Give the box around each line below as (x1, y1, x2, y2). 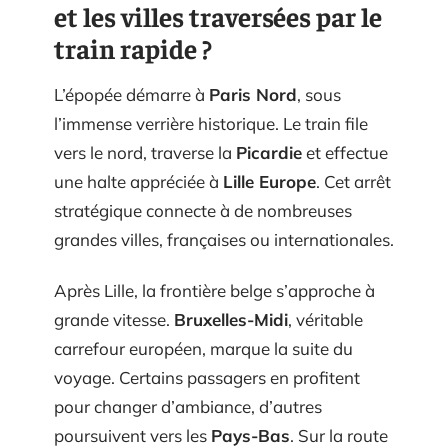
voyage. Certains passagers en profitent (54, 367, 360, 388)
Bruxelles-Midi (174, 309, 288, 330)
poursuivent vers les (54, 425, 211, 446)
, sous (297, 83, 341, 105)
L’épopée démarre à (54, 83, 209, 105)
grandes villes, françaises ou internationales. (54, 228, 394, 250)
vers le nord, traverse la (54, 141, 236, 163)
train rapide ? (54, 30, 212, 65)
